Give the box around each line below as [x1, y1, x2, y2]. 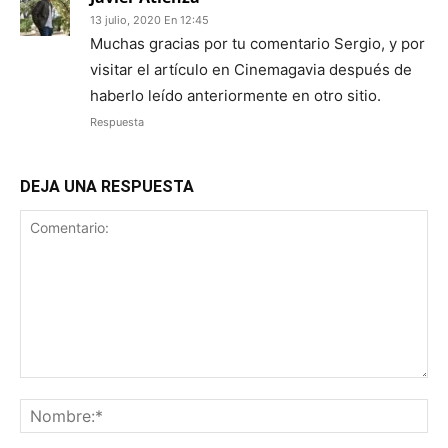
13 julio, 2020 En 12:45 [90, 12, 209, 27]
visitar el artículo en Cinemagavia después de [90, 59, 412, 79]
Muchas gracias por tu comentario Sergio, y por [90, 33, 425, 53]
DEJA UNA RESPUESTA [20, 176, 194, 196]
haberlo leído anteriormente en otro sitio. [90, 85, 381, 105]
